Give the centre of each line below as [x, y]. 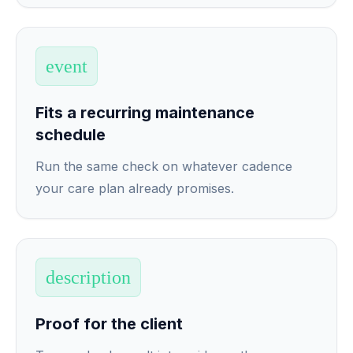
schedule [71, 135]
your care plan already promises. [135, 188]
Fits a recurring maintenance [145, 113]
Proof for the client [109, 324]
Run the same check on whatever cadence [164, 166]
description [88, 277]
